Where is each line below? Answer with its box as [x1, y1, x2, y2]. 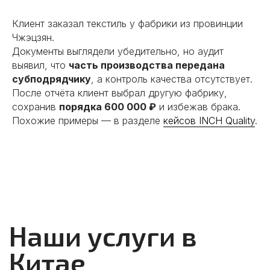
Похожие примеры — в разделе [12, 115, 163, 127]
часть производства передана [69, 59, 225, 71]
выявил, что [12, 59, 69, 71]
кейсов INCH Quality [163, 115, 255, 127]
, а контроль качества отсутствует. [91, 73, 253, 85]
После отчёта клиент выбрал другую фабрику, [12, 87, 227, 99]
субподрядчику [12, 73, 91, 85]
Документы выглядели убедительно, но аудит [12, 45, 224, 57]
